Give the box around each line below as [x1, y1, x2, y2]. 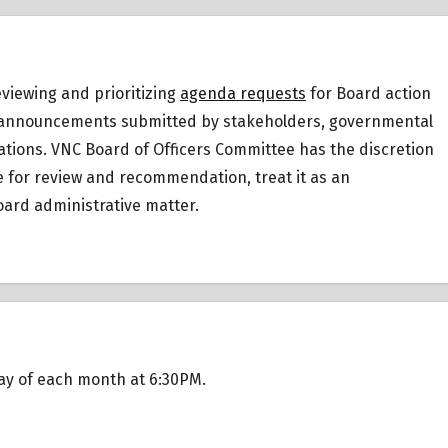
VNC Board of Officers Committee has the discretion [51, 139, 434, 159]
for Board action [306, 83, 431, 103]
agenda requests [180, 83, 306, 103]
